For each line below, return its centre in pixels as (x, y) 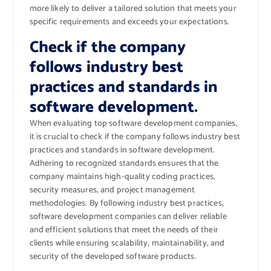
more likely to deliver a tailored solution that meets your (133, 8)
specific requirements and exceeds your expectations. (129, 22)
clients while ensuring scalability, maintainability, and (127, 243)
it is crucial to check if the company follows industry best (135, 137)
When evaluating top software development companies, (133, 123)
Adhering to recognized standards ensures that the (124, 163)
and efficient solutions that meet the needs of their (124, 230)
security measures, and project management (112, 190)
